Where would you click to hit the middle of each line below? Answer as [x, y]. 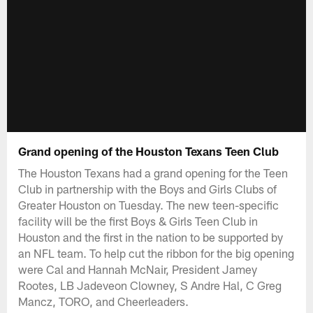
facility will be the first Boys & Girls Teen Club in [138, 220]
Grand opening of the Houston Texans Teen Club [149, 151]
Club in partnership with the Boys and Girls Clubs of [148, 188]
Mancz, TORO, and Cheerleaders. [104, 301]
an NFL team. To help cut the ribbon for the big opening [156, 253]
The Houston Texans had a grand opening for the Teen [153, 172]
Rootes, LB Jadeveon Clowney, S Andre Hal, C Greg [150, 285]
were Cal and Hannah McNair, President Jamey [138, 269]
